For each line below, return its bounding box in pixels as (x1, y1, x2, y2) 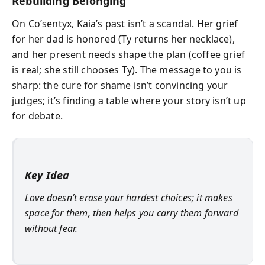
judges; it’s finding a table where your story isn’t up (12, 93, 246, 107)
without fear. (25, 222, 78, 235)
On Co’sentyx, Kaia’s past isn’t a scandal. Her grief (12, 17, 238, 30)
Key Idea (25, 167, 70, 182)
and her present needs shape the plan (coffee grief (12, 47, 245, 61)
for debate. (12, 109, 63, 122)
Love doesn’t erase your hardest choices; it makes (25, 191, 232, 204)
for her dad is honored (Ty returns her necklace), (12, 32, 235, 46)
